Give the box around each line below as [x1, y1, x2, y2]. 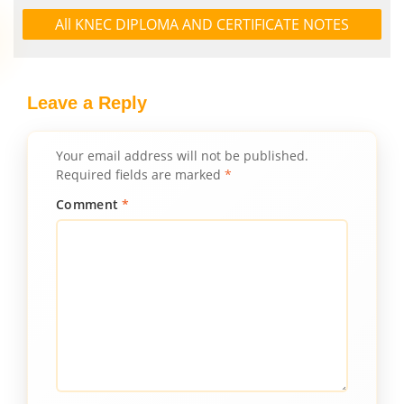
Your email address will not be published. [56, 147, 308, 164]
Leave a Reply [27, 93, 147, 113]
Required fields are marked [56, 166, 225, 183]
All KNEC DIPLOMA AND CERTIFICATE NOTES [55, 14, 349, 34]
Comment [56, 196, 123, 213]
